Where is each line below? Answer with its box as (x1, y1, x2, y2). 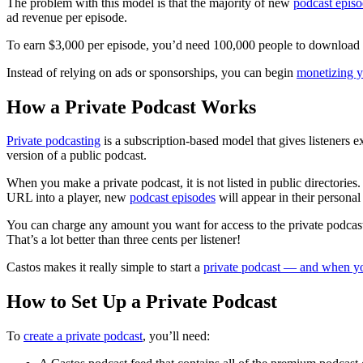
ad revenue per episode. (6, 10, 127, 24)
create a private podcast (23, 329, 143, 344)
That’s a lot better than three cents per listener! (6, 233, 241, 247)
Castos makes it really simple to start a (6, 260, 203, 275)
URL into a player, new (6, 190, 130, 205)
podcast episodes (130, 190, 216, 205)
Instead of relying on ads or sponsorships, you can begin (6, 65, 297, 79)
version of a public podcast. (6, 148, 147, 163)
